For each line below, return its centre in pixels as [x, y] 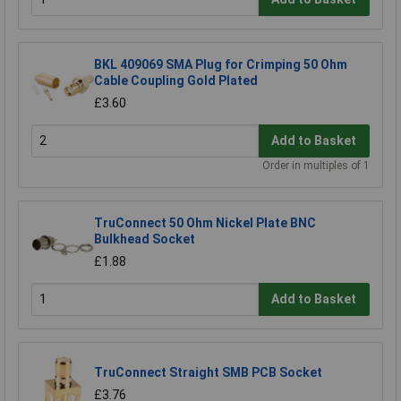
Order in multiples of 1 [316, 165]
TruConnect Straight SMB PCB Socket [208, 372]
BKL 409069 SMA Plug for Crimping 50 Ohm [221, 64]
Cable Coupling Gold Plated [176, 80]
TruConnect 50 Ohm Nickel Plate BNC [205, 222]
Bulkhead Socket [145, 239]
